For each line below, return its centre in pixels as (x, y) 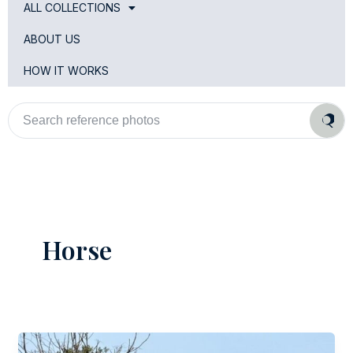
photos (26, 141)
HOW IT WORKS (66, 70)
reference (32, 125)
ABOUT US (52, 39)
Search (26, 109)
